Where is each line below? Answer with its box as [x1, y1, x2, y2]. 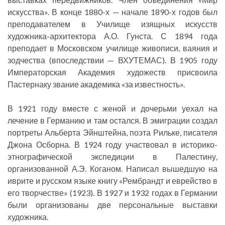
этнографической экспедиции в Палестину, [8, 152, 217, 162]
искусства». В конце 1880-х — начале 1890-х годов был [8, 7, 217, 17]
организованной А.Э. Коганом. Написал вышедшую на [8, 164, 217, 174]
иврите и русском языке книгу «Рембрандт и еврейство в [8, 176, 217, 186]
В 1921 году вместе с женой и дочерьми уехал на [8, 103, 217, 114]
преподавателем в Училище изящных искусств [8, 19, 217, 29]
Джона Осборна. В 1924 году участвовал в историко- [8, 140, 217, 150]
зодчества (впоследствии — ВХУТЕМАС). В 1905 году [8, 55, 217, 65]
